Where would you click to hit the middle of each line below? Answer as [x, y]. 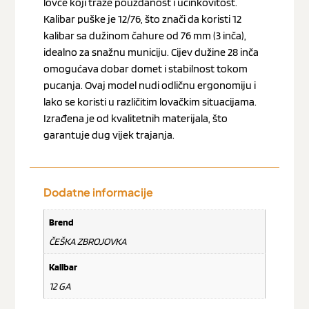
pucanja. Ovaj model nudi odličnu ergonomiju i [149, 86]
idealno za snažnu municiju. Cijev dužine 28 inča [151, 52]
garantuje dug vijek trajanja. [109, 135]
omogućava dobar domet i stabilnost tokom [145, 69]
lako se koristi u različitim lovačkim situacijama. [150, 102]
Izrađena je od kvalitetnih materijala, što [135, 119]
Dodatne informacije [98, 192]
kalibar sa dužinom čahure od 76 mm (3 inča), [144, 36]
